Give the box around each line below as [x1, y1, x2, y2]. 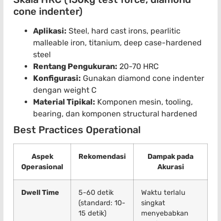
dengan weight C [33, 85, 97, 95]
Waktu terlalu [141, 188, 185, 197]
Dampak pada [147, 152, 193, 161]
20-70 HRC [117, 62, 159, 72]
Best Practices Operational [13, 124, 141, 136]
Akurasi [157, 163, 184, 172]
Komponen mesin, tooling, [95, 97, 193, 107]
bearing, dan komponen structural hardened [33, 109, 197, 119]
